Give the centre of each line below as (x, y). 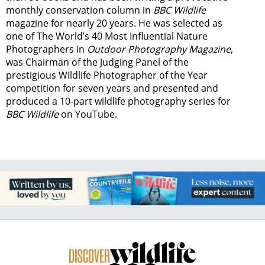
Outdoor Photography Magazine (159, 49)
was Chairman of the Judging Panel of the (97, 62)
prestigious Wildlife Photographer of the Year (107, 75)
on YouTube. (88, 114)
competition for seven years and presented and (112, 88)
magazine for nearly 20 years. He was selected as (114, 23)
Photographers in (46, 49)
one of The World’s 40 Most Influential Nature (107, 36)
